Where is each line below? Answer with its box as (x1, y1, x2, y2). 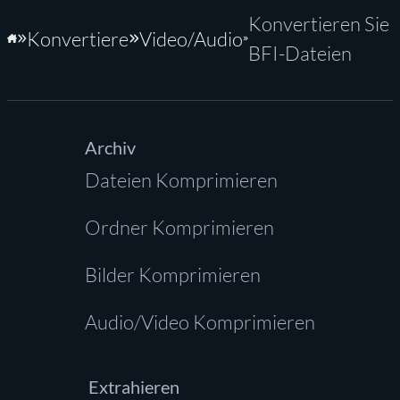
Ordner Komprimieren (85, 215, 274, 239)
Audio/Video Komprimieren (85, 310, 315, 334)
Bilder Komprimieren (85, 262, 261, 287)
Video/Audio (138, 26, 243, 51)
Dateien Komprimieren (85, 168, 278, 192)
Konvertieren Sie (248, 12, 390, 36)
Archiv (85, 137, 136, 158)
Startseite (16, 40, 99, 64)
